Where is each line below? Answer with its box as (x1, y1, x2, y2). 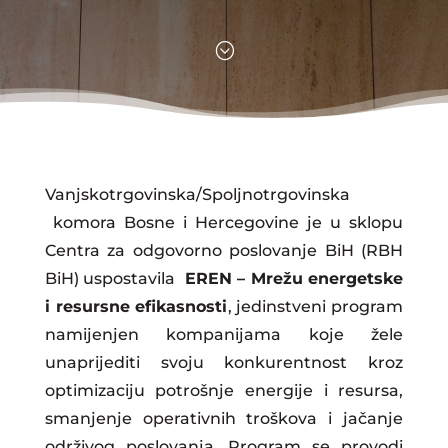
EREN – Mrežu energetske (184, 269, 404, 288)
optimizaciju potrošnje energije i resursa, (44, 381, 404, 400)
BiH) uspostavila (44, 269, 185, 288)
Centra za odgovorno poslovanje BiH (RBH (44, 241, 404, 260)
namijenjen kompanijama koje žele (44, 325, 404, 344)
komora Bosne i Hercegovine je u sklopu (44, 213, 404, 232)
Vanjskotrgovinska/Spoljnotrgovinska (44, 185, 350, 204)
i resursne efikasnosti (44, 297, 228, 316)
